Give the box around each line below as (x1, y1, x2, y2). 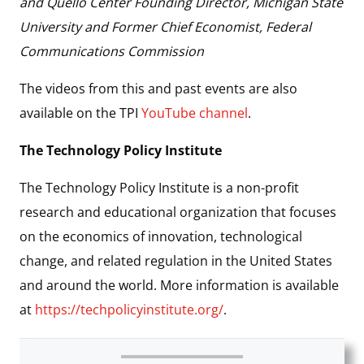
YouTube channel (141, 103, 248, 122)
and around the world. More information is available (19, 275, 339, 294)
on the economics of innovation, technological (19, 227, 302, 245)
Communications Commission (19, 41, 204, 60)
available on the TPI (19, 103, 141, 122)
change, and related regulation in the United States (19, 251, 332, 270)
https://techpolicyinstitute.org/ (35, 300, 223, 318)
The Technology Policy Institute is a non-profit (19, 178, 299, 197)
